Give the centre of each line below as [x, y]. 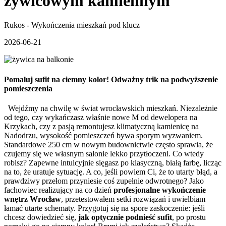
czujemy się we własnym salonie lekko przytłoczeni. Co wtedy [104, 153]
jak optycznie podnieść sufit [125, 217]
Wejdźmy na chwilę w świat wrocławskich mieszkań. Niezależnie [111, 108]
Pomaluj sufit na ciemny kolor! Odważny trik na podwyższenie [111, 79]
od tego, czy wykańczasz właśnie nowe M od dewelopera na [101, 117]
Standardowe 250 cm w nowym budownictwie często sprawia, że [108, 144]
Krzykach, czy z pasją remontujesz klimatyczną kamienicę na [101, 126]
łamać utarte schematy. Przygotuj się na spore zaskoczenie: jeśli [104, 208]
